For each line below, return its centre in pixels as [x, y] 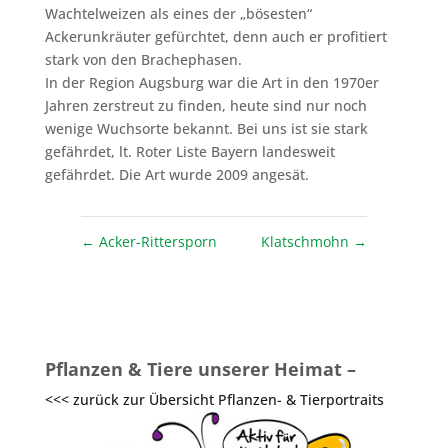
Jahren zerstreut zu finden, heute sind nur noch [205, 105]
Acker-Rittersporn [157, 241]
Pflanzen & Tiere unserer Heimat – [200, 368]
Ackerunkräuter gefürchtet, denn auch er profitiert [215, 36]
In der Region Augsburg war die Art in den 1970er [211, 82]
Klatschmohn [305, 241]
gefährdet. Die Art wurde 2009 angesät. [176, 174]
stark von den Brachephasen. [143, 59]
